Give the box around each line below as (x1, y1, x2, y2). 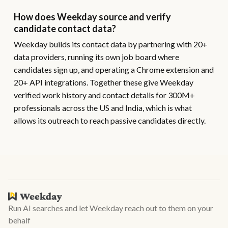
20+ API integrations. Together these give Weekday (13, 77, 193, 87)
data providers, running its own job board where (13, 52, 179, 62)
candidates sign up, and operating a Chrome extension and (13, 65, 214, 74)
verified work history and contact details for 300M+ (13, 90, 195, 100)
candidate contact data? (13, 23, 116, 34)
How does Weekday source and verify (13, 11, 171, 22)
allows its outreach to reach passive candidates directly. (13, 116, 206, 125)
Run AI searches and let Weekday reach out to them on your (8, 203, 213, 213)
